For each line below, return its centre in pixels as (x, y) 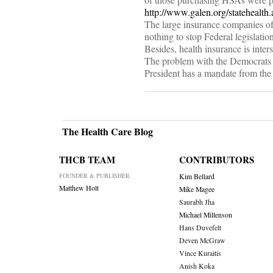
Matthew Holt (79, 188)
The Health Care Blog (108, 132)
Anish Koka (197, 266)
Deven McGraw (202, 241)
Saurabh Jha (197, 202)
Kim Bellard (197, 177)
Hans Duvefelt (200, 228)
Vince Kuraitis (200, 253)
